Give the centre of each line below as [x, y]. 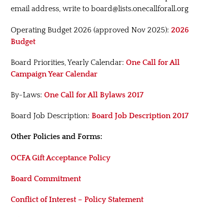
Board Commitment [46, 178]
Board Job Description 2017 [140, 116]
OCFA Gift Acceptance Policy [61, 158]
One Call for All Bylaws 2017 [94, 95]
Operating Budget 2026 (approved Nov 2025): [91, 30]
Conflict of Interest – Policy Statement [77, 199]
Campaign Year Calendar [54, 74]
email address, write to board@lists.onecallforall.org [100, 9]
